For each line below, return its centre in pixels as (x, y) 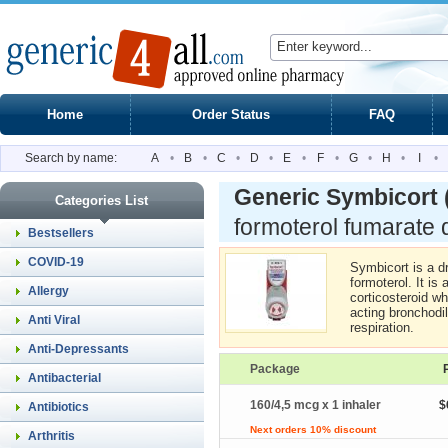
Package (275, 369)
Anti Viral (54, 320)
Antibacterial (64, 378)
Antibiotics (58, 407)
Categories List (102, 200)
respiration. (382, 327)
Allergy (48, 291)
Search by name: (71, 158)
